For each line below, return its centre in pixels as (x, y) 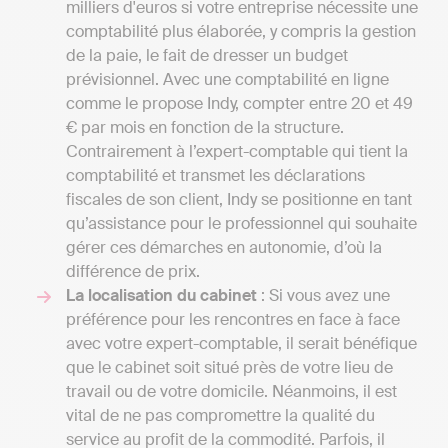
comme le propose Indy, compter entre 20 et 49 (239, 104)
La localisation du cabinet (161, 296)
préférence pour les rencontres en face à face (233, 320)
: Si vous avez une (323, 296)
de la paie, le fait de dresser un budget (207, 56)
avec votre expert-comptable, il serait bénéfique (241, 344)
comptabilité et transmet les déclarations (215, 176)
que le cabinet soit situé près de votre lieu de (229, 368)
